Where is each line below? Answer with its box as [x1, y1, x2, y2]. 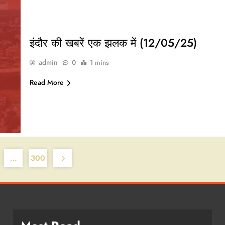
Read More [29, 77, 64, 88]
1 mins [89, 58, 109, 68]
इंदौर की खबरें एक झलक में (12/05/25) [29, 35, 197, 51]
